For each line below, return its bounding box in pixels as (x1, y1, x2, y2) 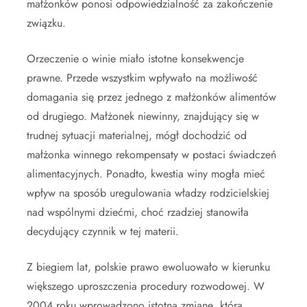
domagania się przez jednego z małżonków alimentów (27, 89, 276, 106)
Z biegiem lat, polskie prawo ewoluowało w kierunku (27, 259, 270, 275)
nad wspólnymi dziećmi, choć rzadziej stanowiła (27, 204, 249, 221)
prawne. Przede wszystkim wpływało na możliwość (27, 70, 258, 86)
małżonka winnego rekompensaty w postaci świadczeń (27, 147, 276, 163)
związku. (27, 15, 66, 32)
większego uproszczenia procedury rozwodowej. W (27, 278, 265, 295)
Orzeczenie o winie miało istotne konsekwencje (27, 51, 244, 67)
